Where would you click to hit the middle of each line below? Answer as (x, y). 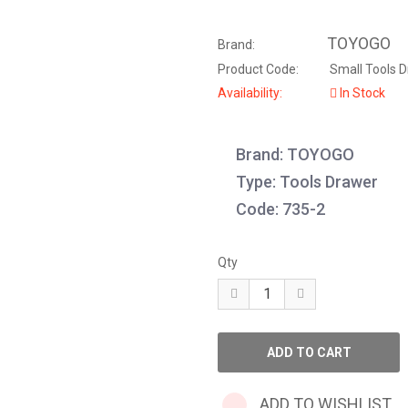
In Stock (361, 93)
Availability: (250, 93)
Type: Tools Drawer (307, 182)
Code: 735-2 (280, 209)
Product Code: (258, 69)
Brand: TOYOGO (295, 154)
